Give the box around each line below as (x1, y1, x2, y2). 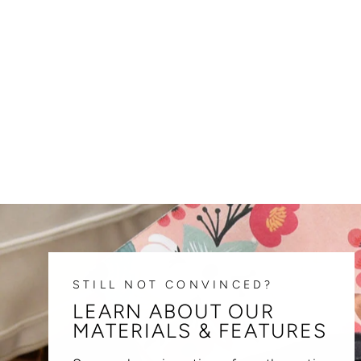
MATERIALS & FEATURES (73, 319, 328, 343)
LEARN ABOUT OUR (73, 300, 275, 324)
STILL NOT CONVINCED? (73, 278, 274, 293)
